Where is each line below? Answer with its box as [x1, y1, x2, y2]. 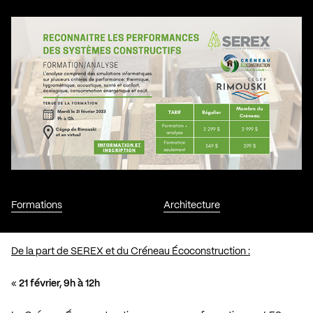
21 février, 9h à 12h [19, 278, 100, 289]
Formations [11, 200, 62, 210]
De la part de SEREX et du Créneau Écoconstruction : [11, 246, 250, 256]
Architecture [163, 200, 220, 210]
